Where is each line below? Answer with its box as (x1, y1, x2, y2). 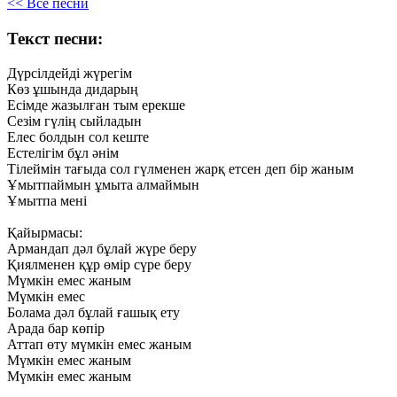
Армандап (7, 240, 69, 256)
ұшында (33, 81, 82, 97)
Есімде (7, 97, 48, 113)
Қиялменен (7, 256, 75, 272)
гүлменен (134, 160, 191, 176)
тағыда (65, 160, 106, 176)
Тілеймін (7, 160, 61, 176)
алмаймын (136, 176, 199, 192)
